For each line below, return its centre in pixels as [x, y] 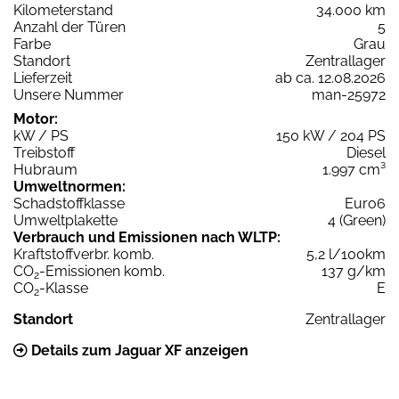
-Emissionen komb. [102, 271]
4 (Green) [357, 220]
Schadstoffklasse [69, 203]
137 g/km [354, 271]
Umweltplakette [65, 220]
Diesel [366, 152]
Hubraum [45, 169]
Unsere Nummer [69, 94]
